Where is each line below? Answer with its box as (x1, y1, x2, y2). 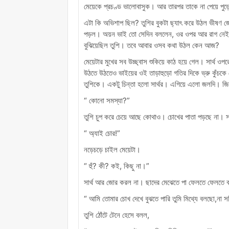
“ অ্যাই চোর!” (84, 128, 120, 138)
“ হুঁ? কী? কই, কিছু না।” (84, 161, 149, 171)
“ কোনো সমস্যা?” (84, 95, 130, 105)
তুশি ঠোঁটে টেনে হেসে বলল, (84, 210, 149, 220)
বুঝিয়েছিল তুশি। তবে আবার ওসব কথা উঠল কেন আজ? (84, 40, 219, 50)
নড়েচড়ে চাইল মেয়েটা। (84, 144, 141, 154)
